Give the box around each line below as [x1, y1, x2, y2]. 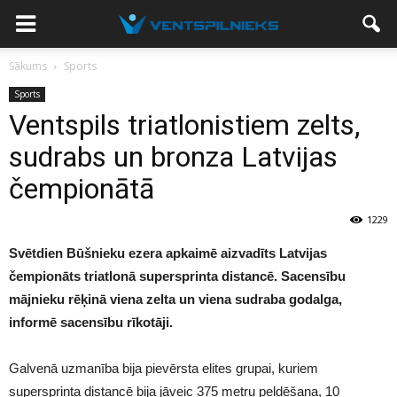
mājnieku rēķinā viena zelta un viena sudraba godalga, [9, 292, 342, 307]
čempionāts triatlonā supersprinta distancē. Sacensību [9, 269, 346, 284]
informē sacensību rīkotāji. [9, 315, 173, 330]
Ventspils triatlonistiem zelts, [9, 108, 360, 142]
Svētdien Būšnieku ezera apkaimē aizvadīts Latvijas [9, 245, 327, 261]
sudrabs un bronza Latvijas [9, 140, 338, 174]
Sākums [9, 58, 47, 74]
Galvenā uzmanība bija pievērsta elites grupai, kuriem [9, 361, 318, 376]
